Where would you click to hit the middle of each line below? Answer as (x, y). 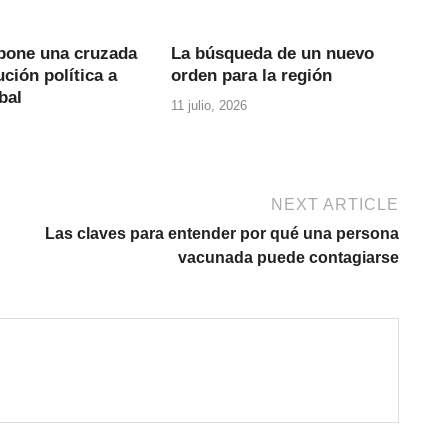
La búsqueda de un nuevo (273, 54)
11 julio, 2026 (209, 105)
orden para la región (252, 76)
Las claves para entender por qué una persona (222, 233)
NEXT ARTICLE (335, 204)
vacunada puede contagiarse (288, 257)
